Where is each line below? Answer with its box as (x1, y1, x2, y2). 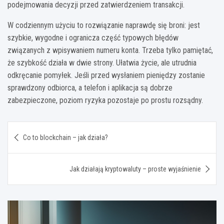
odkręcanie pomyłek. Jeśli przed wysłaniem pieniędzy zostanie (7, 70, 205, 80)
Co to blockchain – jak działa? (23, 133, 108, 142)
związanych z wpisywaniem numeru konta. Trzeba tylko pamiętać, (7, 45, 213, 55)
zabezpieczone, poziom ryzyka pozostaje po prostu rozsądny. (7, 95, 203, 105)
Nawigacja (7, 121, 70, 136)
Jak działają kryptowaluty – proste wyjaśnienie (69, 165, 201, 173)
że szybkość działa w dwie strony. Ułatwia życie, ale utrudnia (7, 58, 196, 68)
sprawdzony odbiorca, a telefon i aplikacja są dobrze (7, 83, 172, 93)
